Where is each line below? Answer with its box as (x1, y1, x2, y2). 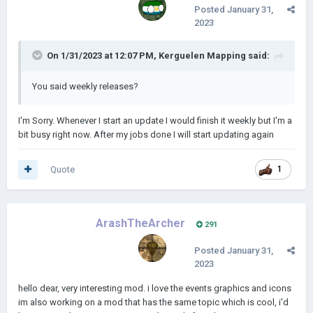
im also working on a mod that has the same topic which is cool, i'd (18, 297, 289, 307)
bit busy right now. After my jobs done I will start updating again (18, 129, 274, 140)
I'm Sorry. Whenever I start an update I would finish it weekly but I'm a (18, 115, 292, 126)
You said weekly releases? (32, 81, 138, 92)
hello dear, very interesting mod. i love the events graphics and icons (18, 283, 291, 293)
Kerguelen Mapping (159, 50, 246, 61)
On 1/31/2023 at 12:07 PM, (47, 50, 159, 61)
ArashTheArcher (96, 217, 185, 230)
